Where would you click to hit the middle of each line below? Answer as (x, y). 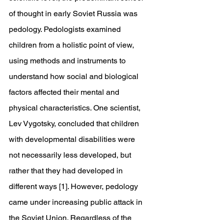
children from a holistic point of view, (72, 45)
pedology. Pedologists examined (66, 29)
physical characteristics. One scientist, (76, 108)
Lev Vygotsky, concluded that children (75, 124)
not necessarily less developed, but (71, 155)
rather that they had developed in (67, 171)
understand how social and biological (75, 76)
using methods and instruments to (68, 61)
